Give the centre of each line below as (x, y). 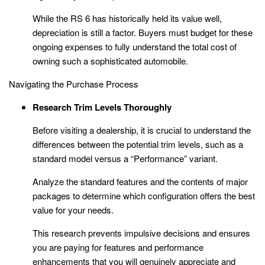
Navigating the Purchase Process (74, 84)
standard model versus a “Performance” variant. (125, 159)
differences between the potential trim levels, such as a (138, 144)
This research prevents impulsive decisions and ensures (141, 233)
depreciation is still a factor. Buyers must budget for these (143, 33)
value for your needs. (73, 210)
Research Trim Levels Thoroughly (102, 107)
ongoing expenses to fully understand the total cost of (135, 47)
